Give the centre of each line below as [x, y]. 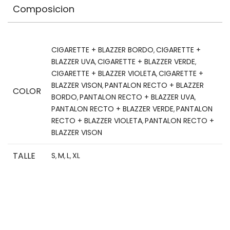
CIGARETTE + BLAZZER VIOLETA [104, 73]
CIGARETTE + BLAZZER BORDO [102, 50]
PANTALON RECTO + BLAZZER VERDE [112, 109]
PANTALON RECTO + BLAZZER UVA [137, 97]
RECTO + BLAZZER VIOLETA [97, 120]
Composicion [44, 9]
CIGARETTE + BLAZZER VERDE [146, 61]
